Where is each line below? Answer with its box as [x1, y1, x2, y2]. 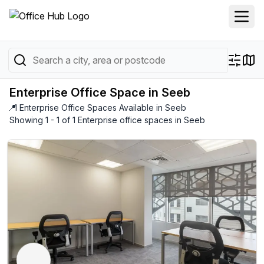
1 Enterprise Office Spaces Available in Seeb [14, 103, 186, 113]
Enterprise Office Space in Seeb [9, 85, 190, 100]
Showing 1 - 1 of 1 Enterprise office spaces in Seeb [9, 115, 205, 125]
